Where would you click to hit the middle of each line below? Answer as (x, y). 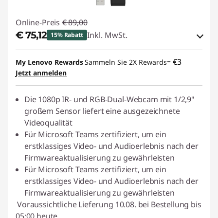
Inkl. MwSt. (107, 35)
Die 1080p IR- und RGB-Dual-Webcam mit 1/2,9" (109, 99)
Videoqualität (48, 123)
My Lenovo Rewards (49, 62)
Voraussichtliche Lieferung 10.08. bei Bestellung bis (109, 204)
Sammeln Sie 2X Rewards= (129, 62)
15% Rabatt (67, 35)
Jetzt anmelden (41, 73)
